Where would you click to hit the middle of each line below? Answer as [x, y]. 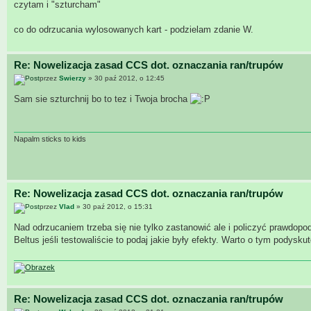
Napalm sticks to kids [50, 138]
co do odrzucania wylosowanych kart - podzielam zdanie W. [134, 30]
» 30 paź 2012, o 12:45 [125, 78]
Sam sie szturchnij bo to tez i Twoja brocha [102, 99]
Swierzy [73, 78]
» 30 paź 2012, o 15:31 [114, 207]
